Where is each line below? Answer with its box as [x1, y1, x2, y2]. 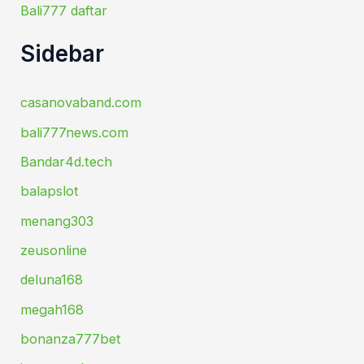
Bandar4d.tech [20, 154, 113, 171]
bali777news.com [20, 123, 129, 141]
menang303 [20, 212, 94, 229]
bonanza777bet [20, 330, 122, 347]
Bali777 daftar [20, 2, 108, 19]
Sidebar [20, 39, 105, 67]
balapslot [20, 183, 80, 200]
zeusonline [20, 241, 88, 258]
